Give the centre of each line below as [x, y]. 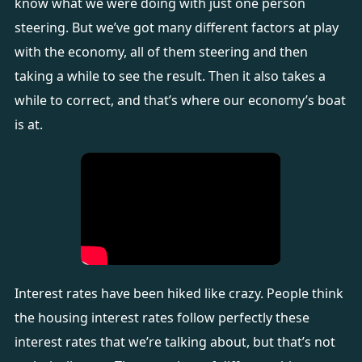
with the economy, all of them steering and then [161, 52]
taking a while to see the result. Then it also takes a [170, 76]
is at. [30, 124]
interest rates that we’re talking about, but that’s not [175, 342]
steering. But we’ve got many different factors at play [176, 27]
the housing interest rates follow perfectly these [162, 318]
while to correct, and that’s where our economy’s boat [180, 100]
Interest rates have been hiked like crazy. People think [179, 293]
